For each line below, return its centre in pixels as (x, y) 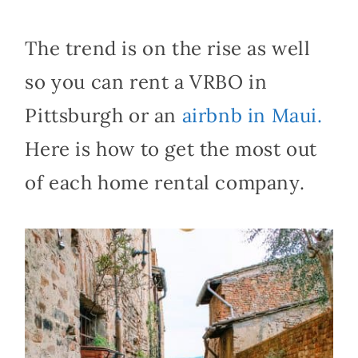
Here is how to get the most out (171, 149)
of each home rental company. (165, 183)
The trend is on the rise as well (168, 49)
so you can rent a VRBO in (146, 82)
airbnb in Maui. (252, 116)
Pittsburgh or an (103, 116)
